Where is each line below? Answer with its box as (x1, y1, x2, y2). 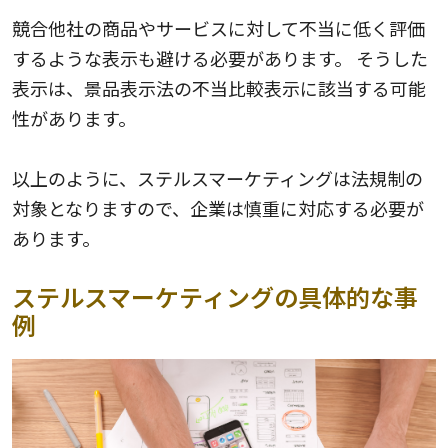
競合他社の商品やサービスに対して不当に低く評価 (12, 15, 425, 42)
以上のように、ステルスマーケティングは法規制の (12, 165, 423, 192)
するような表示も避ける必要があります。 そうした (12, 45, 428, 72)
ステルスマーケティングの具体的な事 (12, 279, 418, 315)
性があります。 (12, 105, 136, 132)
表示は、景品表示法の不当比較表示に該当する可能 (12, 75, 426, 102)
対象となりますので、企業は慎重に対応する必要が (12, 195, 424, 222)
